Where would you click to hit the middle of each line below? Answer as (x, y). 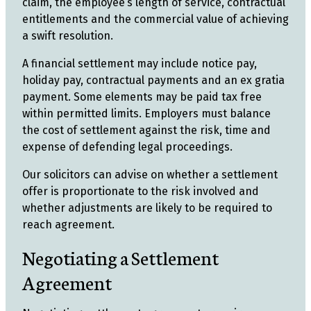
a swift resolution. (68, 36)
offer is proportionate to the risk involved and (141, 191)
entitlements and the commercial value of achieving (155, 19)
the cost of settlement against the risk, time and (146, 130)
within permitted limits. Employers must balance (146, 114)
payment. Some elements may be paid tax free (142, 97)
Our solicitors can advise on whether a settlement (150, 175)
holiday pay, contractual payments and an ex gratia (153, 80)
